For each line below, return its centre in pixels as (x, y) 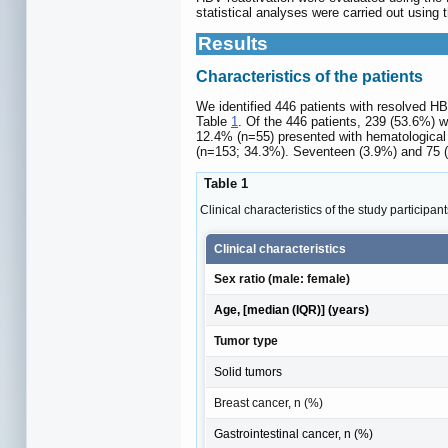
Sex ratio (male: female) (282, 279)
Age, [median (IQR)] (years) (291, 310)
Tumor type (246, 341)
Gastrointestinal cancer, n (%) (293, 434)
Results (233, 43)
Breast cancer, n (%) (268, 403)
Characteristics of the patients (309, 76)
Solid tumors (248, 372)
